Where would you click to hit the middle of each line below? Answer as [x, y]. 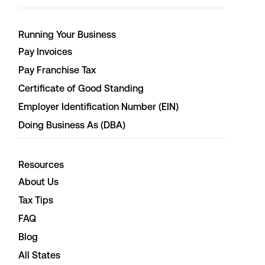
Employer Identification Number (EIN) [98, 107]
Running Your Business [67, 35]
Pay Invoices [45, 52]
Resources [41, 165]
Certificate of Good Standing [81, 88]
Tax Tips [36, 200]
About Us [38, 182]
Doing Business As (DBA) [72, 125]
